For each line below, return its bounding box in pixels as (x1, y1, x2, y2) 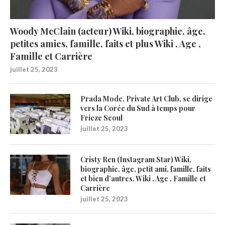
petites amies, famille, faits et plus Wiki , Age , (10, 37, 201, 50)
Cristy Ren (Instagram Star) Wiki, (80, 154, 191, 164)
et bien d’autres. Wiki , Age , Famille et (80, 173, 206, 183)
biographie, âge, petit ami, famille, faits (80, 164, 211, 174)
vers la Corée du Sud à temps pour (80, 103, 195, 113)
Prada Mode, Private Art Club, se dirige (80, 93, 212, 103)
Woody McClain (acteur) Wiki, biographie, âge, (10, 25, 205, 37)
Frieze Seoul (80, 113, 123, 123)
